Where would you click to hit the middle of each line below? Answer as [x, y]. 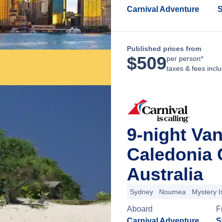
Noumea [172, 192]
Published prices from [164, 49]
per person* [185, 58]
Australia [165, 174]
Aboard [140, 209]
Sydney [141, 192]
